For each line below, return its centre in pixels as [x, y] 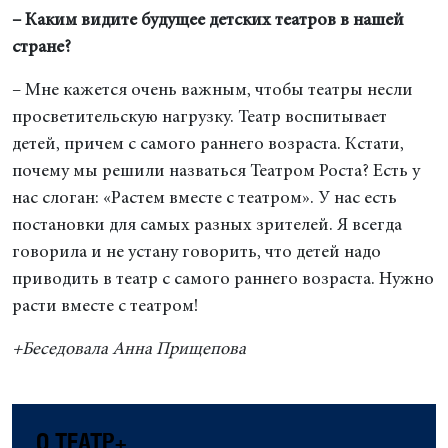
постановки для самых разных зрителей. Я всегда [207, 225]
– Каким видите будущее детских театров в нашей [208, 20]
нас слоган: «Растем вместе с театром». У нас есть [204, 198]
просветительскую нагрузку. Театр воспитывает [199, 117]
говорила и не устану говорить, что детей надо [196, 252]
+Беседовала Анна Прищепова [129, 349]
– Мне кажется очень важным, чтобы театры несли [212, 90]
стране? [41, 47]
